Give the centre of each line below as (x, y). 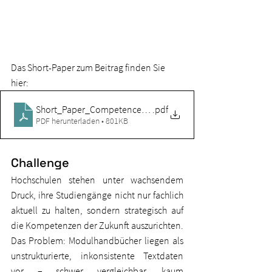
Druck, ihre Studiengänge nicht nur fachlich (97, 195)
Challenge (40, 163)
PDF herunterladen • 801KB (82, 121)
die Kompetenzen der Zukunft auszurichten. (97, 226)
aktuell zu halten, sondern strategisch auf (97, 210)
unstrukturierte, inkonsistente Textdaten (97, 256)
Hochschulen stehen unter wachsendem (97, 180)
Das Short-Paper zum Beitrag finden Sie (89, 68)
